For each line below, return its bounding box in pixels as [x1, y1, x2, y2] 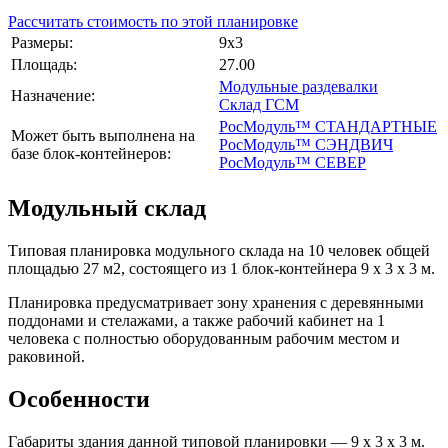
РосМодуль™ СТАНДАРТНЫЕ [219, 117, 437, 135]
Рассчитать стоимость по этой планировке [8, 12, 298, 30]
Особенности [8, 385, 150, 412]
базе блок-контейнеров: [11, 144, 171, 162]
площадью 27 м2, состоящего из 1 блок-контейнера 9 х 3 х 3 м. [8, 259, 435, 277]
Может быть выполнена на [11, 126, 195, 144]
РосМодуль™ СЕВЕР [219, 153, 366, 171]
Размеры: [11, 33, 73, 51]
